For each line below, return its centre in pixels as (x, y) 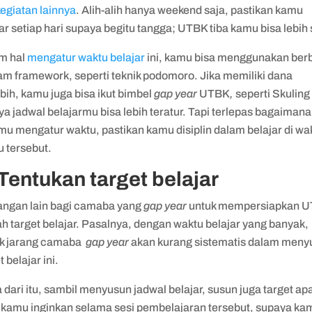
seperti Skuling (273, 94)
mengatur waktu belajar (86, 58)
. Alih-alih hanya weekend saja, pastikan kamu (190, 10)
